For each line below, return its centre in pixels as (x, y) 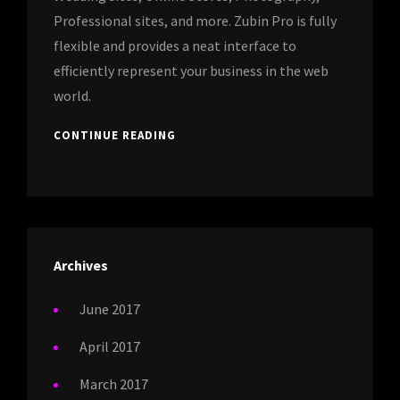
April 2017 (110, 346)
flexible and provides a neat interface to (175, 45)
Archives (81, 265)
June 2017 (110, 308)
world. (72, 95)
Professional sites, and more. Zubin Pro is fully (195, 20)
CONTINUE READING (115, 135)
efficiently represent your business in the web (191, 70)
